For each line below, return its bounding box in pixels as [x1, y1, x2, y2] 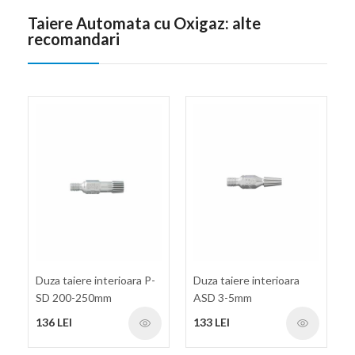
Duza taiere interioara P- [36, 273, 155, 288]
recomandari [28, 29, 120, 48]
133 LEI [193, 315, 230, 330]
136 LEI [36, 315, 72, 330]
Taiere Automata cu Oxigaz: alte [28, 13, 261, 32]
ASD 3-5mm [193, 291, 252, 305]
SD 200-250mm [36, 291, 112, 305]
